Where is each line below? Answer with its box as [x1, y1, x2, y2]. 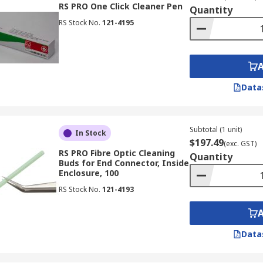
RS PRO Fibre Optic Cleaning [58, 147, 175, 159]
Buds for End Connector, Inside [58, 157, 189, 168]
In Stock [75, 128, 106, 138]
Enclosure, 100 [58, 167, 119, 178]
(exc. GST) [223, 139, 257, 149]
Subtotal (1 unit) [189, 124, 242, 134]
